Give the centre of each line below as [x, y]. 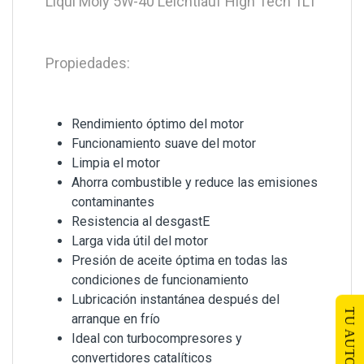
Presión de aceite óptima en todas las [180, 261]
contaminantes [113, 202]
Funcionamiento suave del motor [164, 144]
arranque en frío [116, 319]
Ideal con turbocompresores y [157, 339]
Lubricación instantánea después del [175, 300]
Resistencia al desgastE [141, 222]
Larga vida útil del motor [140, 241]
